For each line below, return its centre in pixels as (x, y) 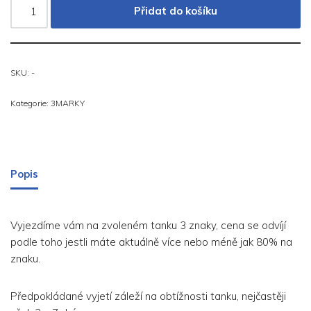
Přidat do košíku (176, 11)
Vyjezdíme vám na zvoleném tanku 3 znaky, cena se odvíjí (148, 226)
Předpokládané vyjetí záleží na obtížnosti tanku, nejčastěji (148, 296)
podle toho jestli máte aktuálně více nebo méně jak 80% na (151, 242)
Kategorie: (31, 103)
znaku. (25, 259)
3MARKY (68, 103)
